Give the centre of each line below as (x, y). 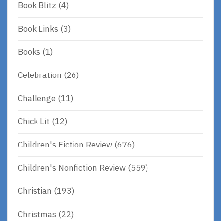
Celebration (40, 75)
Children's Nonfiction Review (72, 168)
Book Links (38, 29)
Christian (35, 191)
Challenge (37, 98)
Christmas (37, 214)
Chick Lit (34, 122)
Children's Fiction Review (65, 145)
